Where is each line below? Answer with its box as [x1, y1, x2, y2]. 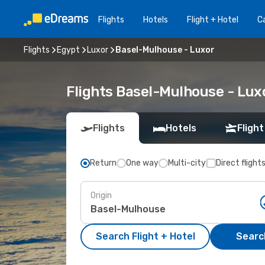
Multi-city [168, 158, 206, 168]
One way [126, 158, 159, 168]
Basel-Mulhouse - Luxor [115, 44, 215, 55]
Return [90, 158, 117, 168]
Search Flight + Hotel [95, 231, 195, 242]
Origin [91, 190, 112, 201]
